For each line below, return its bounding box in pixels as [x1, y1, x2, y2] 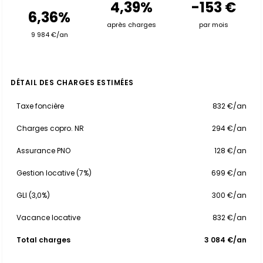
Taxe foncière [16, 101, 64, 111]
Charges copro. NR [16, 123, 84, 133]
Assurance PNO [16, 146, 70, 156]
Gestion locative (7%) [16, 168, 92, 178]
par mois [199, 20, 228, 29]
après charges [107, 20, 156, 29]
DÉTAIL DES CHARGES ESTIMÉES [11, 77, 134, 87]
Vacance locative [16, 213, 80, 222]
